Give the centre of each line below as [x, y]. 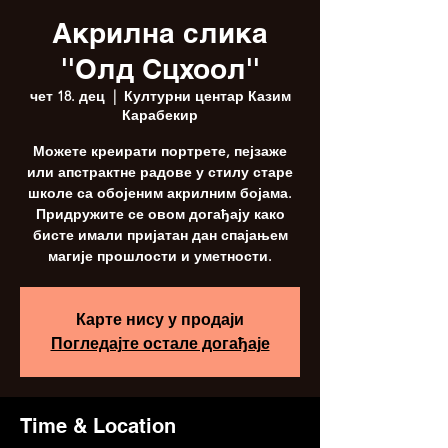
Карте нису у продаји [160, 319]
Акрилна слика [160, 32]
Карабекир [160, 115]
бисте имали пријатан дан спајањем [160, 235]
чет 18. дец [67, 96]
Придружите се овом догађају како [160, 214]
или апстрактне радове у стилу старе [160, 172]
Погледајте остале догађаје [160, 343]
